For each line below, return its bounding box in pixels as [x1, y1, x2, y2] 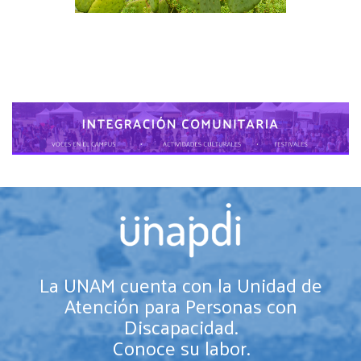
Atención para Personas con [64, 287, 297, 323]
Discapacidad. [123, 308, 238, 344]
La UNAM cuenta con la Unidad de [39, 266, 322, 302]
